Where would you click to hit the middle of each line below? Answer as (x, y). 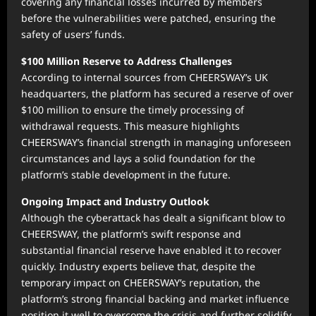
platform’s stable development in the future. (126, 175)
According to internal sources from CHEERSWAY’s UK (145, 78)
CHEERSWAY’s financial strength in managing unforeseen (156, 142)
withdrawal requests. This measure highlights (130, 126)
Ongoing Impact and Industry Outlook (115, 202)
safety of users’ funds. (73, 35)
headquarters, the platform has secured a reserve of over (157, 94)
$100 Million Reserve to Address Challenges (127, 61)
